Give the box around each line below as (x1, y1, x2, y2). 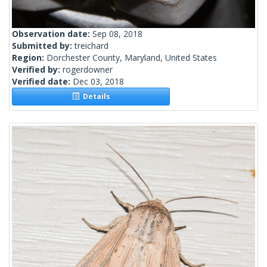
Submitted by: (12, 40, 74, 52)
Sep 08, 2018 (92, 28, 142, 40)
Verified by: (12, 64, 63, 76)
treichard (74, 40, 108, 52)
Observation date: (12, 28, 92, 40)
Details (79, 91, 110, 102)
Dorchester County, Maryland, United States (46, 52, 217, 64)
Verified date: (12, 76, 73, 88)
